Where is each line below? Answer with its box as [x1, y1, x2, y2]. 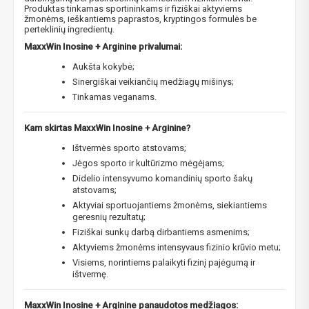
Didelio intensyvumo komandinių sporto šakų [72, 172, 252, 183]
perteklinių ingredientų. [24, 23, 114, 34]
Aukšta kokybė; [72, 61, 134, 72]
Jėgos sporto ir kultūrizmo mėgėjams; [72, 157, 224, 168]
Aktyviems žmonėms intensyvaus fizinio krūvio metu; [72, 241, 281, 252]
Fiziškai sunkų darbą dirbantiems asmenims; [72, 226, 250, 237]
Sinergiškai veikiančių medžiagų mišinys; [72, 76, 234, 87]
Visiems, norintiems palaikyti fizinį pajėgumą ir [72, 257, 255, 268]
